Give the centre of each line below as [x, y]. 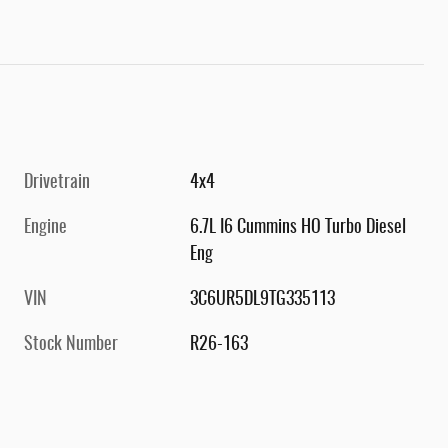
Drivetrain [57, 182]
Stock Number [71, 344]
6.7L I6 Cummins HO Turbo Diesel [298, 227]
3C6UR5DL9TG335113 [263, 299]
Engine [45, 227]
